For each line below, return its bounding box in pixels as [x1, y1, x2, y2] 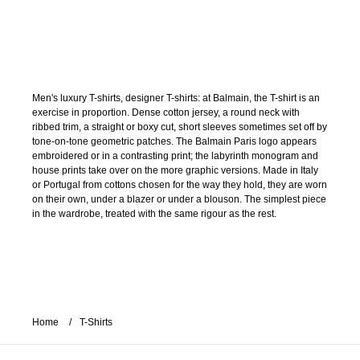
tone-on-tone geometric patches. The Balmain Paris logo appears [32, 136, 317, 147]
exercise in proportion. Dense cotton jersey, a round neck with [32, 107, 300, 118]
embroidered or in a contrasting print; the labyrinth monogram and [32, 150, 318, 162]
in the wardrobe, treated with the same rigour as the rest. [32, 208, 276, 219]
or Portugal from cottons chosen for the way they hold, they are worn [32, 179, 327, 190]
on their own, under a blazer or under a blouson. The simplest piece [32, 194, 326, 205]
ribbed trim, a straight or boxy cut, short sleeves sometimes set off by [32, 121, 327, 133]
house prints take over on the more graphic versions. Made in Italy [32, 165, 318, 176]
